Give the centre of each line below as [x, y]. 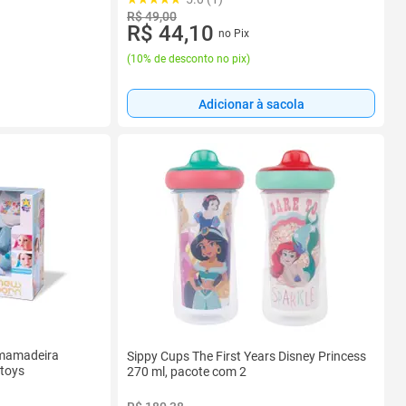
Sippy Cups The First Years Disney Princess [246, 356]
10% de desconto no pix [188, 58]
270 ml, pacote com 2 [187, 371]
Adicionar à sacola [251, 104]
